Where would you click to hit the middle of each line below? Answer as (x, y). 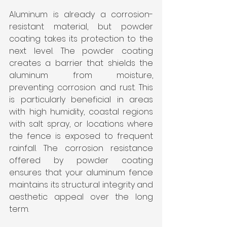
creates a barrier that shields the (81, 63)
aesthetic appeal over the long (81, 197)
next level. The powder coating (81, 51)
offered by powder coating (81, 161)
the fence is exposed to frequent (81, 136)
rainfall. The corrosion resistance (81, 148)
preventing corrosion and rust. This (81, 88)
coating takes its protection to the (81, 39)
